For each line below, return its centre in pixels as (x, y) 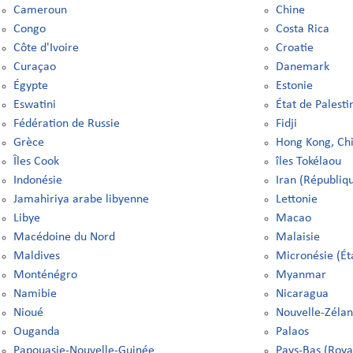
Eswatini (34, 105)
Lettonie (297, 199)
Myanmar (301, 275)
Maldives (36, 256)
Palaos (293, 332)
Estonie (295, 86)
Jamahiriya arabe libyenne (81, 199)
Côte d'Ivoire (46, 48)
